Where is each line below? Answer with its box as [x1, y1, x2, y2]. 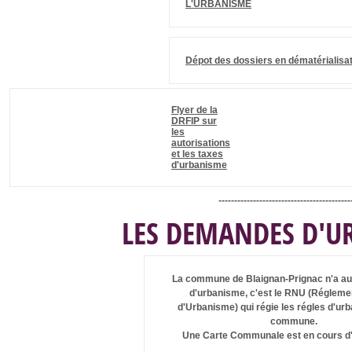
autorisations [171, 137, 230, 148]
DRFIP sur [171, 115, 217, 126]
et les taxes [171, 148, 223, 159]
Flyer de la [171, 104, 218, 115]
